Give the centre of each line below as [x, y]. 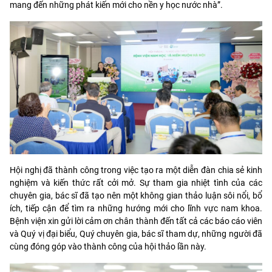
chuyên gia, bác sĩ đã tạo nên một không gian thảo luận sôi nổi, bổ [136, 195]
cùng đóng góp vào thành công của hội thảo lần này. [108, 246]
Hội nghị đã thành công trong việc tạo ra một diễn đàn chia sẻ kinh [136, 170]
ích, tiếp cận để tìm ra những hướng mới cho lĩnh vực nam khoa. [136, 208]
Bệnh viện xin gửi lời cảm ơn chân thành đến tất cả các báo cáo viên [136, 221]
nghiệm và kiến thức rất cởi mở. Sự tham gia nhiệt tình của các [136, 182]
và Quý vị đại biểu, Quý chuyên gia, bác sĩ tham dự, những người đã [136, 233]
